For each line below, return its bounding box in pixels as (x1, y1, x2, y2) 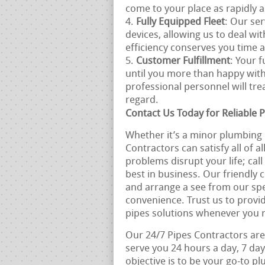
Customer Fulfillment (136, 56, 230, 66)
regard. (125, 95, 159, 105)
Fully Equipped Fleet (136, 17, 225, 27)
